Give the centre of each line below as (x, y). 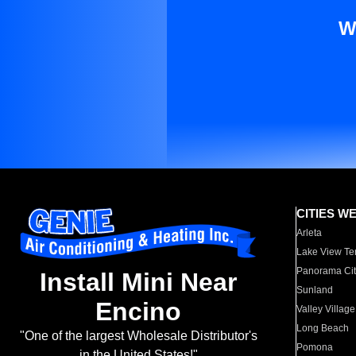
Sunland (315, 290)
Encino (138, 312)
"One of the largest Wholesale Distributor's (138, 336)
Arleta (310, 233)
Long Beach (323, 328)
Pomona (315, 347)
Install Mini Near (138, 282)
